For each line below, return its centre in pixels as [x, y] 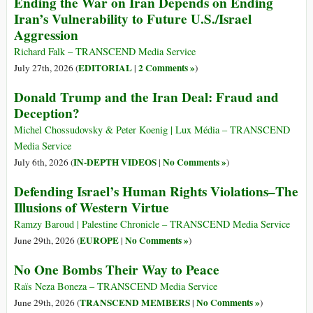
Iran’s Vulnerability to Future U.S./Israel [133, 19]
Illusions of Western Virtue [92, 208]
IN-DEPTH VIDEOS [115, 162]
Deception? [47, 114]
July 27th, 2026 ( [46, 68]
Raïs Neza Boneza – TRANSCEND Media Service [116, 286]
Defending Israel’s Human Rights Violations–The [156, 192]
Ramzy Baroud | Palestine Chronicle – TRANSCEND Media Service [152, 224]
